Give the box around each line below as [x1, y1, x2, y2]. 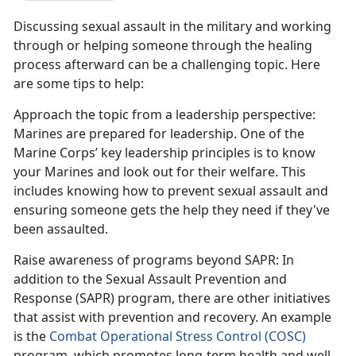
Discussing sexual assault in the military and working [14, 17, 331, 36]
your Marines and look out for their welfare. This [14, 163, 306, 181]
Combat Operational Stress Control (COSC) [49, 327, 306, 346]
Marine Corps [14, 144, 95, 162]
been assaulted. [14, 220, 114, 238]
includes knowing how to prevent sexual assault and [14, 182, 328, 200]
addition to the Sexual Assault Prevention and [14, 270, 287, 288]
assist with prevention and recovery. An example [41, 308, 331, 327]
